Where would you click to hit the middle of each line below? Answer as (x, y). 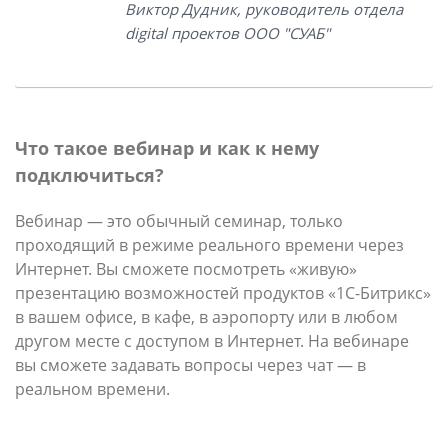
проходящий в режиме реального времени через (209, 245)
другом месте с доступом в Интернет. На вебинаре (212, 341)
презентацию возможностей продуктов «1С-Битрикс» (223, 293)
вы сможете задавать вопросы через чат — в (190, 365)
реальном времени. (92, 389)
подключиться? (89, 175)
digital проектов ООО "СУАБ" (228, 33)
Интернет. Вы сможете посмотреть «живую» (186, 269)
